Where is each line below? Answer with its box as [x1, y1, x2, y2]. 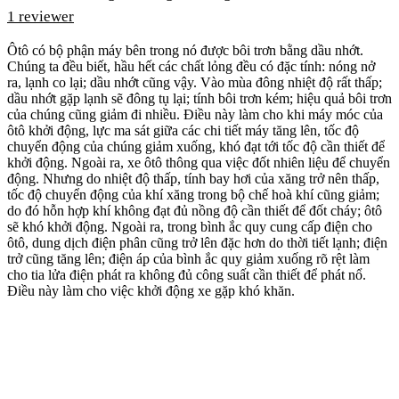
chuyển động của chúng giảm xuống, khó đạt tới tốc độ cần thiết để [7, 139, 385, 155]
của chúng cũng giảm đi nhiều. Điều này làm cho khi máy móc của [7, 107, 383, 123]
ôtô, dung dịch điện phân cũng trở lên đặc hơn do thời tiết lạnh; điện [7, 235, 387, 251]
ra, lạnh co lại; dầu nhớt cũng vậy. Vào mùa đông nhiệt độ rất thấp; [7, 75, 382, 91]
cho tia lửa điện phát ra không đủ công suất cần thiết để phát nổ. [7, 267, 366, 283]
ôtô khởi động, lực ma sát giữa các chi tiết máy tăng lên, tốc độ [7, 123, 359, 139]
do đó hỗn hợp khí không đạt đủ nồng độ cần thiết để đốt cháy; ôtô [7, 203, 382, 219]
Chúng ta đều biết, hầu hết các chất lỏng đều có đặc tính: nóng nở [7, 59, 375, 75]
